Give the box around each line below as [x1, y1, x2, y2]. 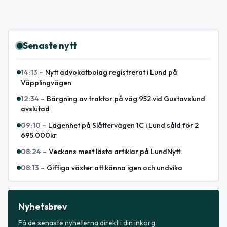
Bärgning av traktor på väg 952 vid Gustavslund [47, 94, 205, 103]
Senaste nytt [23, 39, 77, 51]
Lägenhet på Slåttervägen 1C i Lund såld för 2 [48, 120, 199, 130]
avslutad [21, 104, 50, 113]
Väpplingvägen [21, 78, 71, 87]
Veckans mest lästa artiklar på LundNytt [49, 146, 180, 156]
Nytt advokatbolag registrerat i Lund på [45, 67, 177, 77]
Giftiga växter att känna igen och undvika [47, 163, 182, 172]
